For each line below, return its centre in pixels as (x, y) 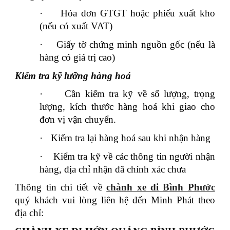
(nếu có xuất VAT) (76, 26)
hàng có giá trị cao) (78, 57)
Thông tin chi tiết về (61, 187)
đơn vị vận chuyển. (78, 120)
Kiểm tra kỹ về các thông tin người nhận (134, 156)
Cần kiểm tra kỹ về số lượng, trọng (140, 94)
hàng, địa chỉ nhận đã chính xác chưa (113, 169)
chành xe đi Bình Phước (161, 187)
